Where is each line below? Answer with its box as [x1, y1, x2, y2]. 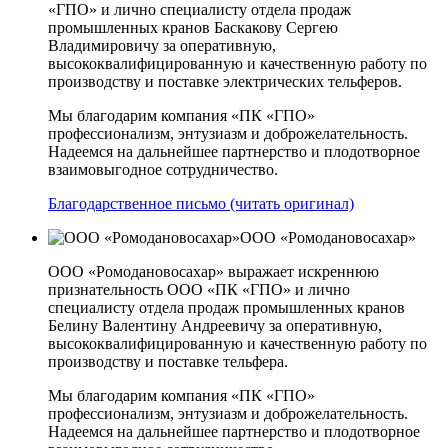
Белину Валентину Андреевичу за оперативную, [48, 317, 382, 335]
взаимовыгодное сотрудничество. [48, 161, 278, 179]
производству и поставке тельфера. [48, 353, 288, 371]
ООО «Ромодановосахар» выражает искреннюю [48, 263, 379, 281]
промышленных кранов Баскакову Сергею [48, 19, 338, 37]
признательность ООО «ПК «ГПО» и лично [48, 281, 350, 299]
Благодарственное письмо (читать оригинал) [48, 195, 354, 213]
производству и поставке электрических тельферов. [48, 73, 402, 91]
